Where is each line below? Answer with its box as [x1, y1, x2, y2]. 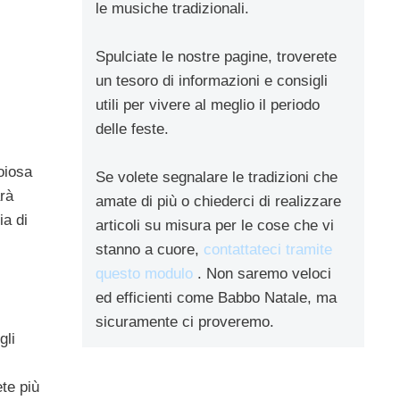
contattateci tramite [204, 240, 332, 258]
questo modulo [96, 264, 193, 282]
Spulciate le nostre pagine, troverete [96, 47, 337, 65]
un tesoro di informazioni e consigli [96, 71, 328, 89]
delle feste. [96, 120, 169, 137]
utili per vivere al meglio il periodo [96, 96, 320, 113]
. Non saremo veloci [193, 264, 331, 282]
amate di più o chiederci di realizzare [96, 192, 341, 210]
